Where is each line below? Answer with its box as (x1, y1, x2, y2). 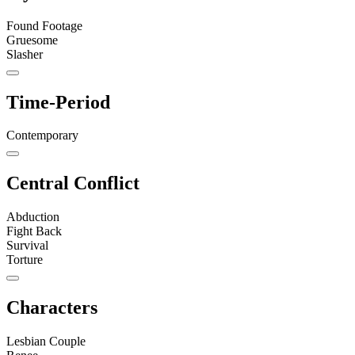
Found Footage (6, 18, 82, 32)
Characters (6, 297, 97, 319)
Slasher (6, 47, 43, 61)
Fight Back (6, 224, 62, 239)
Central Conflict (6, 173, 139, 194)
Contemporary (6, 128, 78, 143)
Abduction (6, 210, 59, 224)
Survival (6, 239, 48, 253)
